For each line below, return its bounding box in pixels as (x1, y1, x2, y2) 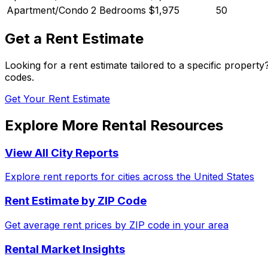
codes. (5, 71, 34, 83)
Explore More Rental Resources (5, 116, 223, 134)
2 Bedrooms (91, 4, 146, 16)
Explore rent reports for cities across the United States (5, 170, 254, 183)
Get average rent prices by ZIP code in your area (5, 218, 229, 231)
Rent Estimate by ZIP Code (5, 194, 147, 208)
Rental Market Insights (5, 242, 125, 256)
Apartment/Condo (7, 4, 89, 16)
